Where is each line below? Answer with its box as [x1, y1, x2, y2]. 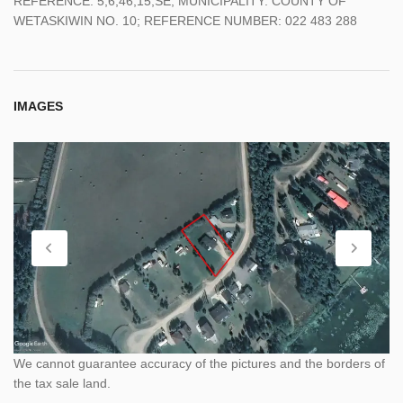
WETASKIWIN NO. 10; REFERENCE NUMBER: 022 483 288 [13, 13, 357, 28]
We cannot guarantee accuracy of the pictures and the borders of [13, 356, 385, 372]
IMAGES [13, 98, 63, 113]
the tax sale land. [13, 376, 111, 391]
